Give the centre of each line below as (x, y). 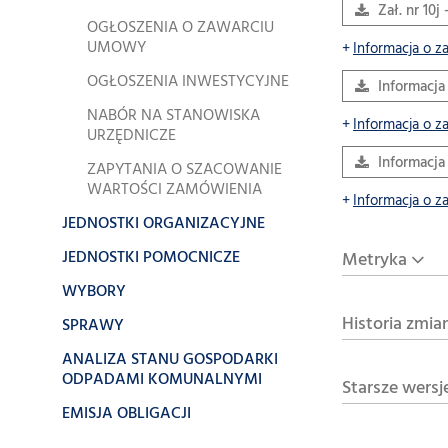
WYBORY (94, 292)
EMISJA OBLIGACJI (126, 414)
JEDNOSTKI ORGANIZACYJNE (163, 224)
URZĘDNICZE (131, 136)
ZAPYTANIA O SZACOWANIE (184, 170)
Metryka (374, 260)
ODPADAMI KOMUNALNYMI (162, 380)
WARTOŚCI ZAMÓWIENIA (174, 190)
